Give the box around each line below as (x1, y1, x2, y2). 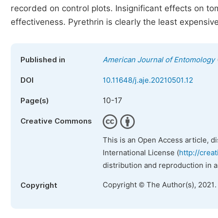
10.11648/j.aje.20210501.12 (103, 76, 193, 85)
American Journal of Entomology (103, 55, 215, 64)
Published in (20, 55, 65, 64)
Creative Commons (20, 117, 92, 126)
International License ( (103, 148, 179, 157)
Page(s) (20, 96, 49, 105)
